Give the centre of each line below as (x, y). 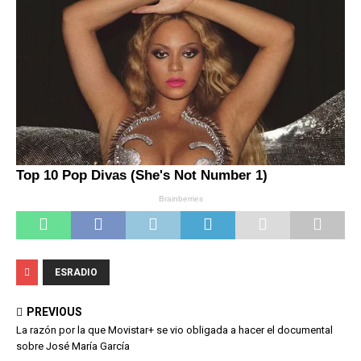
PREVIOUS (54, 311)
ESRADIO (76, 272)
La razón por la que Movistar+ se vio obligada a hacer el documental (174, 330)
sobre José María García (73, 346)
